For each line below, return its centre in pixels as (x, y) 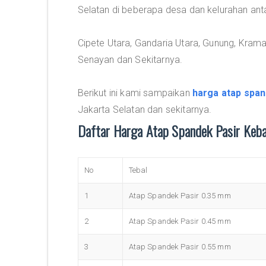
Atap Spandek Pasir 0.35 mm (180, 196)
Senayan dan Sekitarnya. (130, 60)
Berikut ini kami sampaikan (135, 93)
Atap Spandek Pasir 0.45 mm (180, 221)
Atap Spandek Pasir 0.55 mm (180, 247)
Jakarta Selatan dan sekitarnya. (145, 110)
